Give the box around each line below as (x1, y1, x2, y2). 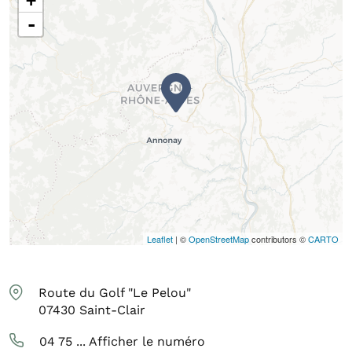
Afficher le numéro (89, 333, 205, 349)
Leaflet (147, 232, 173, 245)
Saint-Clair (79, 302, 145, 317)
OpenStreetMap (189, 232, 249, 245)
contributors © (249, 232, 308, 245)
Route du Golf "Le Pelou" (38, 284, 191, 300)
